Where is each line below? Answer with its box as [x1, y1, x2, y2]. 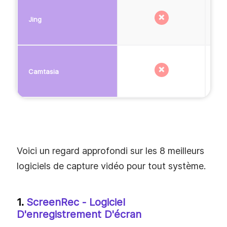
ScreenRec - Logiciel [26, 196, 125, 208]
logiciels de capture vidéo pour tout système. [17, 160, 206, 171]
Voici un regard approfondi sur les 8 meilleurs [17, 145, 204, 156]
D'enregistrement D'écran [17, 208, 141, 220]
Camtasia [28, 67, 59, 75]
